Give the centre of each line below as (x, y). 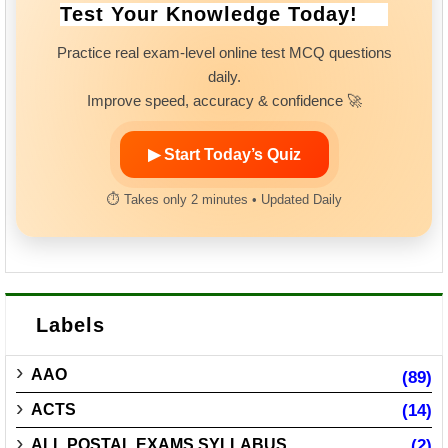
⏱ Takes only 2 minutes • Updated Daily (224, 199)
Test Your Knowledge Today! (209, 13)
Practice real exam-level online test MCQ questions (224, 52)
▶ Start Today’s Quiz (224, 154)
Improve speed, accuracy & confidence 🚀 (224, 100)
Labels (70, 324)
